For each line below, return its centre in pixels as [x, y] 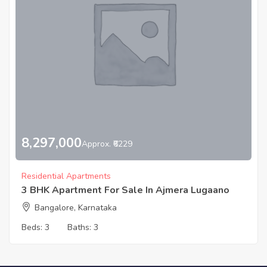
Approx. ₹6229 [107, 144]
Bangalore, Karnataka [76, 208]
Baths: [80, 228]
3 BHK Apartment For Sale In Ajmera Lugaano [125, 190]
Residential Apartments [66, 176]
